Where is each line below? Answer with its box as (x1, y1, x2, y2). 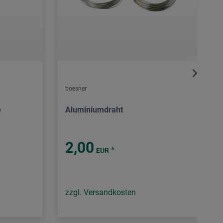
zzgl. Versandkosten (65, 188, 136, 198)
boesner (65, 85, 87, 93)
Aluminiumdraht (65, 105, 123, 115)
